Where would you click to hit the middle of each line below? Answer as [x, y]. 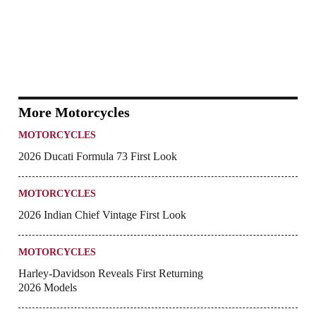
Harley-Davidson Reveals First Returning [111, 274]
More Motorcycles [74, 113]
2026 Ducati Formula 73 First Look [98, 157]
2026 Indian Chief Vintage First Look [102, 215]
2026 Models [48, 288]
